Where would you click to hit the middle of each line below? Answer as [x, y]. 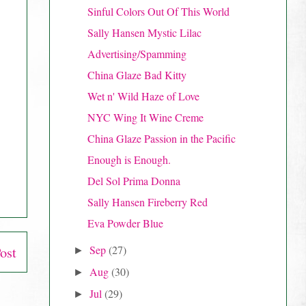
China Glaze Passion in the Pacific [161, 138]
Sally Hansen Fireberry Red [147, 201]
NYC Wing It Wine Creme [145, 117]
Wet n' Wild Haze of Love [143, 96]
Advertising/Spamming [137, 53]
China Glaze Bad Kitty [137, 74]
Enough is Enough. [129, 159]
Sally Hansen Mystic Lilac [144, 32]
